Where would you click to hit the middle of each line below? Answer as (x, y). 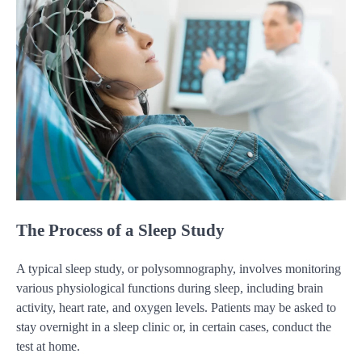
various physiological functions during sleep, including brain (170, 288)
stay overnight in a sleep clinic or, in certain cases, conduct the (174, 326)
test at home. (48, 346)
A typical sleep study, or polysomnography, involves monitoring (179, 268)
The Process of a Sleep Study (120, 229)
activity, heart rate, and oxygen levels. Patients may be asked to (176, 307)
